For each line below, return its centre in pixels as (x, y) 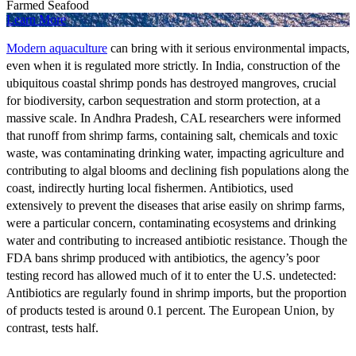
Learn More (36, 20)
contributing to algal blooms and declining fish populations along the (178, 171)
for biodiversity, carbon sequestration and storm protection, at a (163, 101)
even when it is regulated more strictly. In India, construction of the (173, 66)
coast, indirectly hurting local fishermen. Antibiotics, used (150, 188)
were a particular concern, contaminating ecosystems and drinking (171, 223)
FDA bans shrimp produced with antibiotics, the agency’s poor (163, 258)
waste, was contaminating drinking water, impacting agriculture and (175, 153)
